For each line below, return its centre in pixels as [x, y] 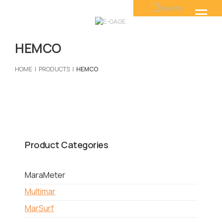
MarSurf [39, 208]
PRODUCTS [54, 69]
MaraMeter [45, 175]
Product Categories [66, 145]
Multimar [40, 192]
